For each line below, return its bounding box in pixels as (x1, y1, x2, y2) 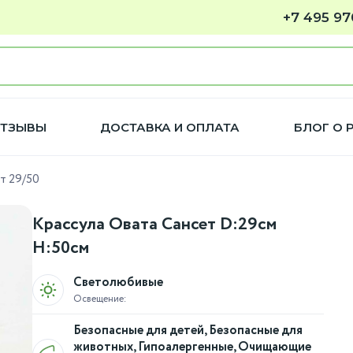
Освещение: (73, 292, 127, 306)
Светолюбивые (73, 273, 163, 292)
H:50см (32, 236, 89, 261)
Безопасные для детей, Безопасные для (73, 321, 303, 340)
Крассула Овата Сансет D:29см (32, 212, 277, 237)
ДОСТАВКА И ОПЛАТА (100, 119, 240, 135)
